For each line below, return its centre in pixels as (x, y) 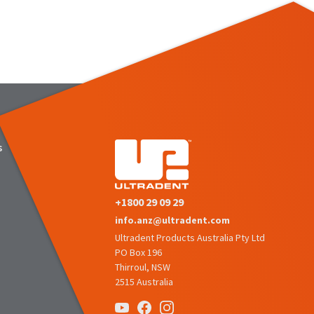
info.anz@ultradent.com (172, 220)
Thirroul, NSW (143, 267)
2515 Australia (144, 282)
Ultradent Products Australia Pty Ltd (190, 238)
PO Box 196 (138, 253)
